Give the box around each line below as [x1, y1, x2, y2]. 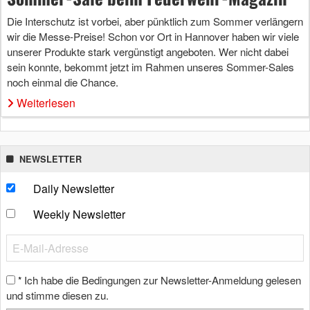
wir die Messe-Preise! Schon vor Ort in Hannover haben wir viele [7, 28, 299, 44]
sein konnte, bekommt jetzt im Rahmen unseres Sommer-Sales [7, 59, 294, 74]
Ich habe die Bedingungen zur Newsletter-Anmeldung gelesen [24, 272, 301, 287]
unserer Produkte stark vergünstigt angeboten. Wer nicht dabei [7, 44, 289, 59]
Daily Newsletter [33, 180, 114, 197]
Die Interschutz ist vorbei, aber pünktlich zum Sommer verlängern [7, 13, 303, 28]
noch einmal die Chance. [7, 74, 118, 89]
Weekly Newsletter [33, 206, 125, 222]
